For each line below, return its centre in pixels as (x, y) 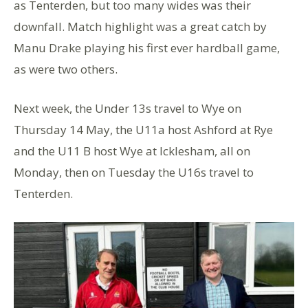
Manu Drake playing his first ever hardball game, (147, 48)
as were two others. (66, 69)
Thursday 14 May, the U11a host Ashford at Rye (143, 130)
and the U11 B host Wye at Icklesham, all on (132, 151)
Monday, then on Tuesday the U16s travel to (134, 172)
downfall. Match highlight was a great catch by (140, 26)
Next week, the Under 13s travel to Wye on (128, 108)
